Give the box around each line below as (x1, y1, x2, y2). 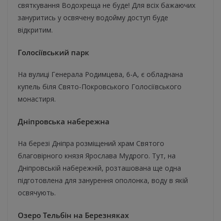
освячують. (18, 188, 56, 198)
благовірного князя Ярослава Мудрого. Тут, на (18, 151, 176, 161)
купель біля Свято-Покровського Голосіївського (18, 82, 182, 92)
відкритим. (18, 25, 53, 35)
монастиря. (18, 94, 56, 104)
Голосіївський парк (18, 47, 89, 58)
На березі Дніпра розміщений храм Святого (18, 139, 164, 148)
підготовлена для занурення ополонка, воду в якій (18, 176, 188, 185)
